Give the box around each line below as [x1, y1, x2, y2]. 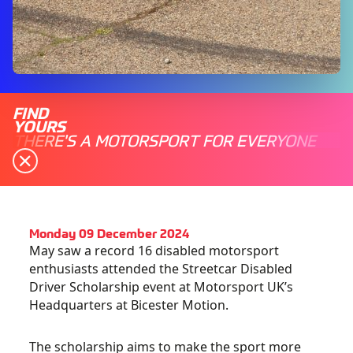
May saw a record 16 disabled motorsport [29, 242, 280, 259]
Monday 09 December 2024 [29, 225, 190, 240]
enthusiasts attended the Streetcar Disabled [29, 260, 293, 277]
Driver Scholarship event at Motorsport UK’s [29, 278, 294, 295]
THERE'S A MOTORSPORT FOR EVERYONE [13, 130, 316, 150]
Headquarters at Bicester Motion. [29, 296, 229, 314]
